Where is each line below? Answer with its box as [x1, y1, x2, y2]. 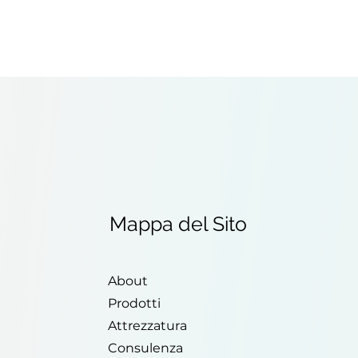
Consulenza [107, 340, 183, 356]
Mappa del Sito [109, 212, 248, 237]
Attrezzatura [107, 318, 187, 334]
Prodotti [107, 296, 161, 312]
